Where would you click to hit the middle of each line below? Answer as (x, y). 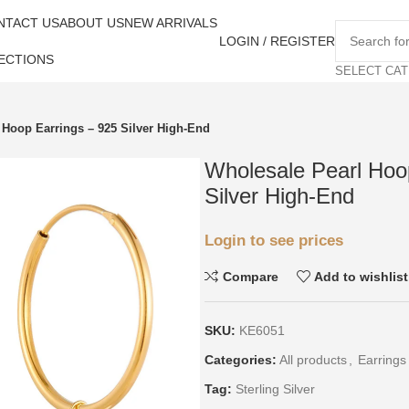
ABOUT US (91, 23)
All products (313, 360)
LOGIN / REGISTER (277, 41)
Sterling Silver (275, 389)
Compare (250, 276)
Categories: (241, 360)
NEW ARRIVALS (170, 23)
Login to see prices (274, 240)
